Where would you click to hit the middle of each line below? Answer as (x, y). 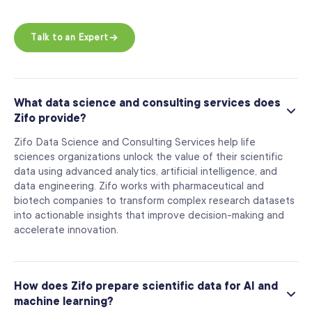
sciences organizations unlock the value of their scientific (148, 157)
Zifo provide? (50, 119)
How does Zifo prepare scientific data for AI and (146, 287)
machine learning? (64, 302)
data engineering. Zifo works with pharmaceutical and (139, 187)
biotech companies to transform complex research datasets (154, 201)
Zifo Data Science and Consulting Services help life (135, 143)
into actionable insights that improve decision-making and (149, 216)
